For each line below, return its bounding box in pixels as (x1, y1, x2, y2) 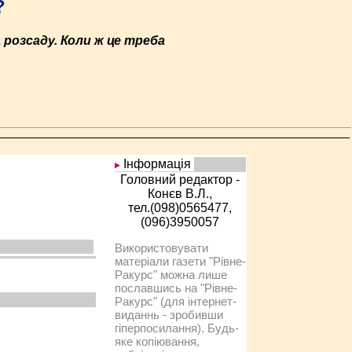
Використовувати (114, 241, 208, 255)
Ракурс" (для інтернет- (114, 295, 236, 308)
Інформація (119, 157, 194, 170)
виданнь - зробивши (114, 308, 223, 321)
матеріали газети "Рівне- (114, 255, 246, 268)
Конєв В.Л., (148, 187, 212, 200)
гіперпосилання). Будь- (114, 321, 239, 335)
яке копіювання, (114, 335, 200, 348)
